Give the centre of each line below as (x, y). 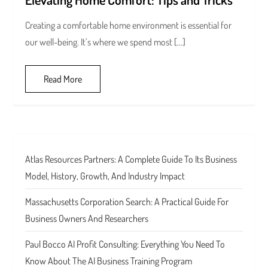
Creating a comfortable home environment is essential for (129, 25)
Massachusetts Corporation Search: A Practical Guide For (127, 202)
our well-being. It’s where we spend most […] (106, 42)
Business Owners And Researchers (87, 219)
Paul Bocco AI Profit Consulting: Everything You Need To (125, 244)
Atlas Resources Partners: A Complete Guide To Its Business (131, 159)
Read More (63, 79)
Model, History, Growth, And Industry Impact (105, 176)
